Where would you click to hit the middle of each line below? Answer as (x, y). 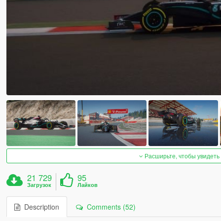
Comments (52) (109, 207)
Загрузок (39, 185)
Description (39, 207)
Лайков (88, 185)
